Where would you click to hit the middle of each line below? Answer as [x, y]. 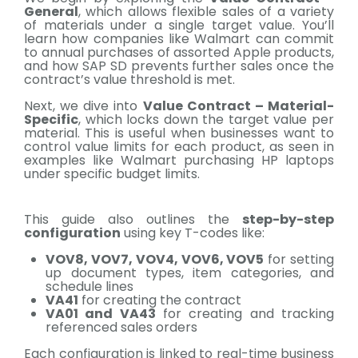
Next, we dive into [84, 106]
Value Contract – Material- [239, 106]
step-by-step [288, 219]
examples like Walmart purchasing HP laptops [179, 160]
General [51, 12]
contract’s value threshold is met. [129, 80]
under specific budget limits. [112, 174]
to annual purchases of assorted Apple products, [179, 52]
